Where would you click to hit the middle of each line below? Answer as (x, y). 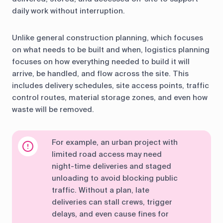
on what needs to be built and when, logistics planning (111, 50)
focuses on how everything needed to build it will (101, 62)
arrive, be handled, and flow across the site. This (100, 74)
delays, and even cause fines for (110, 214)
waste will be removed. (53, 110)
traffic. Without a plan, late (101, 190)
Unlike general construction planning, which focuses (108, 38)
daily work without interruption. (68, 11)
